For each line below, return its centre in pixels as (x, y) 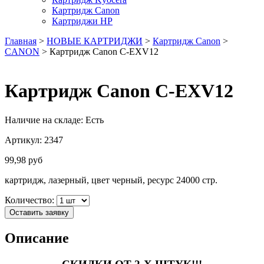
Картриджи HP (82, 21)
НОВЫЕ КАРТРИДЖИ (95, 41)
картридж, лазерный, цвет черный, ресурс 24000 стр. (111, 180)
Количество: (31, 200)
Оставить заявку (39, 212)
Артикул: (24, 140)
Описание (37, 238)
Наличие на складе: (45, 120)
